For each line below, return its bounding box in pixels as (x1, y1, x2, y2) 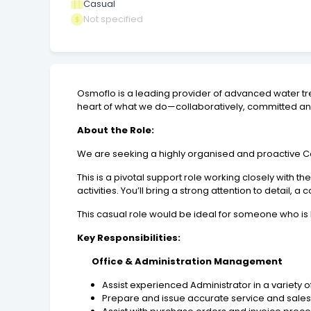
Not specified (83, 12, 143, 26)
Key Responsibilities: (77, 230, 181, 244)
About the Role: (77, 123, 155, 137)
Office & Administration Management (77, 254, 283, 268)
